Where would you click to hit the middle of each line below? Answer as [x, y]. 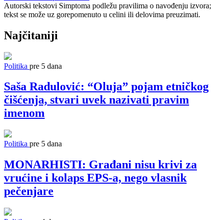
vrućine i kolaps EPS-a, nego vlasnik [95, 178]
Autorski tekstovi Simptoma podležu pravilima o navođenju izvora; [108, 5]
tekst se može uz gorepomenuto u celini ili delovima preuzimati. [102, 14]
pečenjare [29, 191]
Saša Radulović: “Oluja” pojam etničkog [106, 87]
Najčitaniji [31, 35]
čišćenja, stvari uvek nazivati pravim [96, 100]
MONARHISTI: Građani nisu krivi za [100, 165]
